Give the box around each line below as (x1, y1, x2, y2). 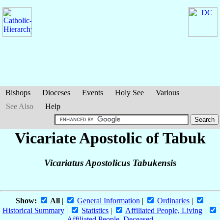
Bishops (5, 88, 30, 97)
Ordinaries (157, 196, 190, 205)
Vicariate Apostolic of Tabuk (14, 129, 206, 147)
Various (156, 88, 179, 97)
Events (82, 88, 103, 97)
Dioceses (42, 88, 70, 97)
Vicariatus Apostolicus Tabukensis (44, 158, 176, 168)
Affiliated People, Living (125, 206, 202, 215)
